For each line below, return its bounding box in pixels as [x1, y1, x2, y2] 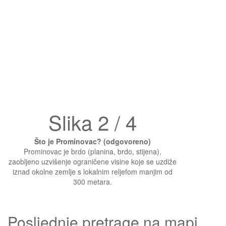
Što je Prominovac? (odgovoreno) [34, 136, 151, 146]
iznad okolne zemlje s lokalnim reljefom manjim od [12, 166, 173, 177]
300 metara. [73, 177, 112, 187]
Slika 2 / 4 [48, 107, 137, 136]
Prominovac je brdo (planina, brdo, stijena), [23, 146, 161, 156]
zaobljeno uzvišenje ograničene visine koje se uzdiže [8, 156, 177, 166]
